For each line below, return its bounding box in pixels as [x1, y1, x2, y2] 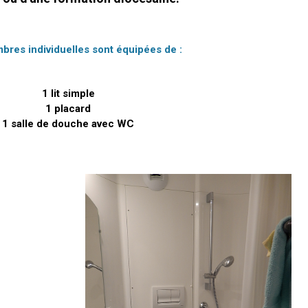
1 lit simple [41, 87, 95, 100]
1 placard [45, 102, 91, 115]
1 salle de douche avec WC [2, 118, 134, 130]
